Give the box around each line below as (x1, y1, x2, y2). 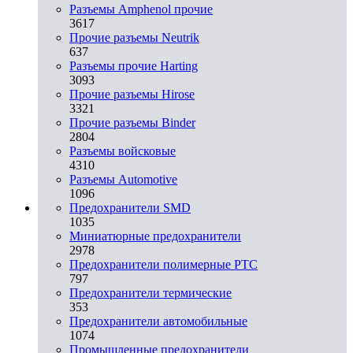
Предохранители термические (69, 285, 232, 299)
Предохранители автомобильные (69, 314, 247, 328)
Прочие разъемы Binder (69, 115, 195, 129)
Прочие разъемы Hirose (69, 87, 195, 101)
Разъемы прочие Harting (69, 58, 198, 72)
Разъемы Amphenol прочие (69, 2, 213, 16)
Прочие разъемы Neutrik (69, 30, 199, 44)
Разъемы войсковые (69, 143, 176, 158)
